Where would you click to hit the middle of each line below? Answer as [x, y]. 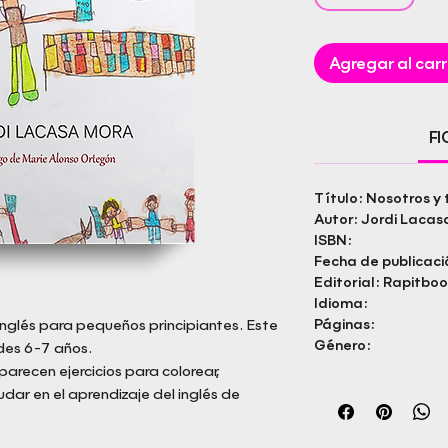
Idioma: [341, 303]
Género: [342, 345]
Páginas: [344, 324]
